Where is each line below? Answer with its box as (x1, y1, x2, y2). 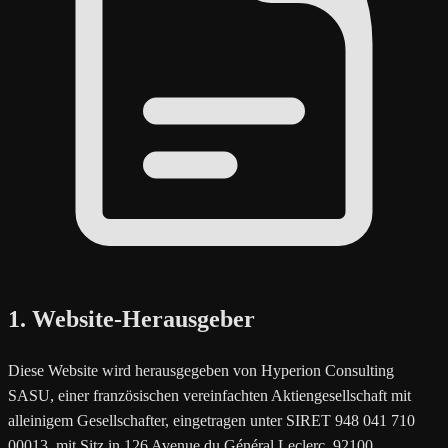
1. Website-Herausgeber (8, 305, 255, 332)
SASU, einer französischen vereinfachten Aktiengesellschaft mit (8, 386, 411, 404)
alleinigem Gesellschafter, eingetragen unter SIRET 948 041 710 (8, 411, 415, 429)
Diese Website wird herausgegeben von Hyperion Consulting (8, 361, 394, 379)
